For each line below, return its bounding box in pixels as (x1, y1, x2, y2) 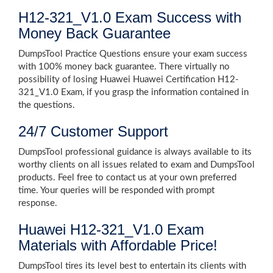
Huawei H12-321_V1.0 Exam (18, 221, 204, 238)
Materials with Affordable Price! (18, 237, 218, 253)
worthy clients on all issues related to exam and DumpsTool (18, 160, 255, 169)
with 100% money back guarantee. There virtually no (18, 62, 230, 71)
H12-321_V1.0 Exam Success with (18, 9, 241, 26)
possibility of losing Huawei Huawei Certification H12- (18, 75, 239, 84)
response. (18, 199, 57, 208)
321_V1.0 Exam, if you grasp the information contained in (18, 88, 249, 97)
